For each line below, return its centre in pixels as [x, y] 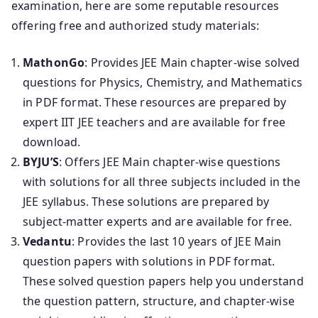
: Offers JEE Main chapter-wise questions [170, 161]
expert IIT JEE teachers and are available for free [154, 122]
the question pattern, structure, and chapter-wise [159, 301]
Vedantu [48, 241]
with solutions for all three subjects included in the [162, 181]
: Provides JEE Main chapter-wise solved [192, 62]
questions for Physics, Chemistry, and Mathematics [163, 82]
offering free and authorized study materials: [136, 25]
